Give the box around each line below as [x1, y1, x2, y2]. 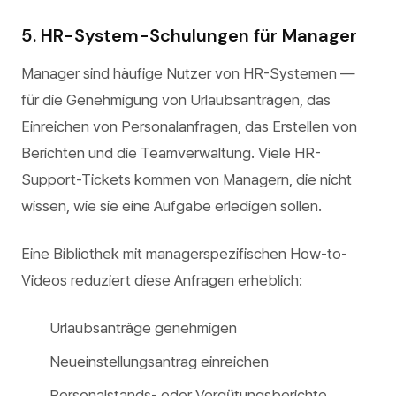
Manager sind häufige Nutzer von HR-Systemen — [21, 65, 354, 82]
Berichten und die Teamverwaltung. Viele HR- [21, 144, 321, 162]
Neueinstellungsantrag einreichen [49, 353, 269, 370]
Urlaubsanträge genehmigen [49, 319, 237, 337]
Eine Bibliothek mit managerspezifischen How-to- [21, 245, 347, 263]
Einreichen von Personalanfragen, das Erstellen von [21, 118, 357, 135]
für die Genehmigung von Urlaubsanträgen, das [21, 91, 331, 109]
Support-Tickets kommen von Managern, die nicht [21, 171, 352, 188]
